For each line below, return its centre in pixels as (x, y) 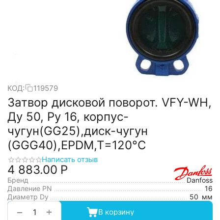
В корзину (116, 212)
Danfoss (200, 180)
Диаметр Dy (28, 197)
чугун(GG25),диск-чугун (78, 131)
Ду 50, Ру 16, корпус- (68, 117)
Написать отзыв (70, 159)
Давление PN (30, 188)
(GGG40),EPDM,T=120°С (77, 145)
